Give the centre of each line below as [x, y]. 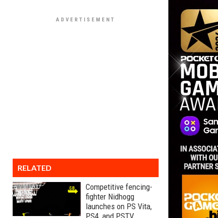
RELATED [35, 168]
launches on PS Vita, [119, 206]
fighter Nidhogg [110, 197]
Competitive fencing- [119, 187]
